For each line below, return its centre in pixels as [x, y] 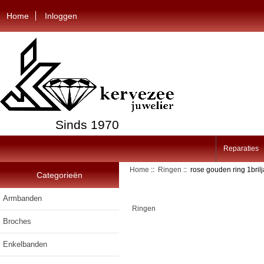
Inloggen [61, 16]
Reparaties [241, 149]
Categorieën [59, 175]
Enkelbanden [25, 244]
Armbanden [22, 198]
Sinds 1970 [87, 124]
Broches [17, 221]
